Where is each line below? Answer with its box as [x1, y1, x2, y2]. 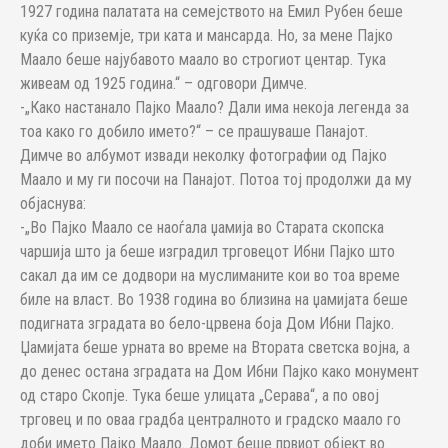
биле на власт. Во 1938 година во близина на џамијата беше [20, 290, 408, 309]
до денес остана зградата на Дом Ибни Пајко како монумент [20, 362, 419, 381]
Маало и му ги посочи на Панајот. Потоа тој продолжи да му [20, 170, 412, 189]
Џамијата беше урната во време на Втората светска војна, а [20, 338, 410, 357]
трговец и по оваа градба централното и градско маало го [20, 410, 401, 429]
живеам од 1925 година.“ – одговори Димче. [20, 74, 307, 93]
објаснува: [20, 194, 86, 213]
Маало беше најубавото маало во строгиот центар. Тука [20, 50, 386, 69]
